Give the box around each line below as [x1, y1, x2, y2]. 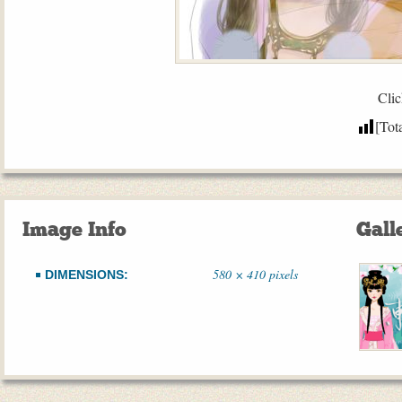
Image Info [22, 217, 127, 241]
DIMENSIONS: [45, 267, 128, 282]
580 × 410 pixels [212, 266, 298, 283]
